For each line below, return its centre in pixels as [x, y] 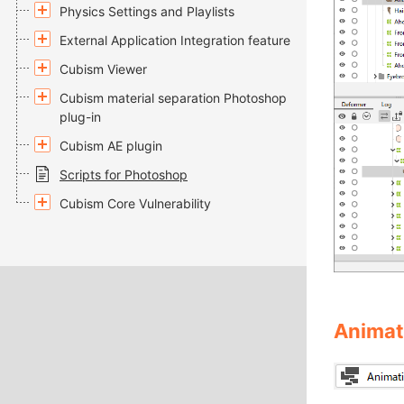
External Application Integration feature [175, 40]
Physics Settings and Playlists [147, 11]
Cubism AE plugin [111, 146]
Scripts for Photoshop [124, 174]
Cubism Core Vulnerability [135, 203]
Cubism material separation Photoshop [173, 98]
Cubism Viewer [103, 69]
